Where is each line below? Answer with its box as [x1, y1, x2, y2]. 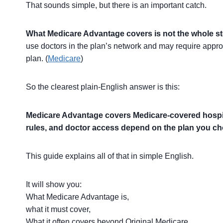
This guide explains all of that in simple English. [26, 152, 194, 160]
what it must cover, [26, 205, 91, 214]
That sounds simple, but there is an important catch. [26, 1, 207, 9]
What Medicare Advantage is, [26, 193, 129, 201]
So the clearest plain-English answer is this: [26, 83, 180, 91]
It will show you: [26, 180, 82, 189]
